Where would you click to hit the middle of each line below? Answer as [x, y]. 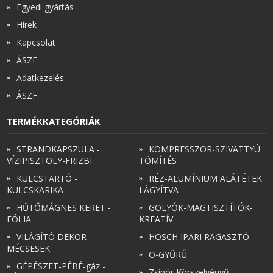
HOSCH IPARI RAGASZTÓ [199, 236]
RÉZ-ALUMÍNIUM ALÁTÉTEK [206, 178]
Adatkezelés [41, 78]
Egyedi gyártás [45, 7]
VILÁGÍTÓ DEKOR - [55, 236]
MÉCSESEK [29, 248]
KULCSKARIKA [35, 190]
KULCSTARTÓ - [47, 178]
